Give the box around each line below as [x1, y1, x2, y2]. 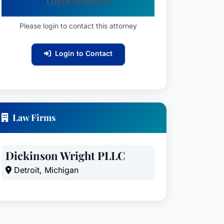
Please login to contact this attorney [19, 21, 137, 30]
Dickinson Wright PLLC [5, 148, 125, 163]
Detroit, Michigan [11, 165, 78, 175]
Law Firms [12, 111, 55, 123]
